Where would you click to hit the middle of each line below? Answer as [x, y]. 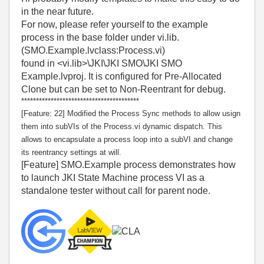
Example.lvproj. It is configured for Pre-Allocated [121, 76]
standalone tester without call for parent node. [116, 191]
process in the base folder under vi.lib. [100, 37]
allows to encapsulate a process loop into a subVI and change [127, 139]
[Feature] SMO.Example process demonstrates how [128, 165]
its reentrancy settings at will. [71, 152]
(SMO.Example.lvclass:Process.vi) [93, 50]
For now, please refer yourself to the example [115, 24]
